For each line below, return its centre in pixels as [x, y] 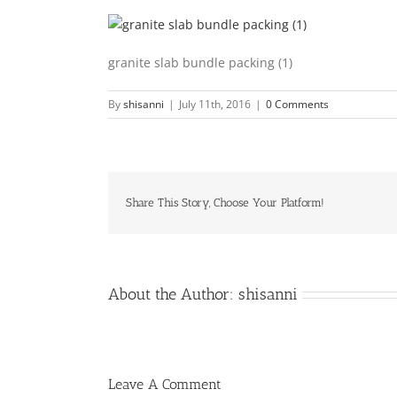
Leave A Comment [165, 384]
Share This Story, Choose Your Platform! [225, 202]
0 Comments [297, 104]
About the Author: [173, 294]
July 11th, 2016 [215, 104]
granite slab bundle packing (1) [200, 62]
